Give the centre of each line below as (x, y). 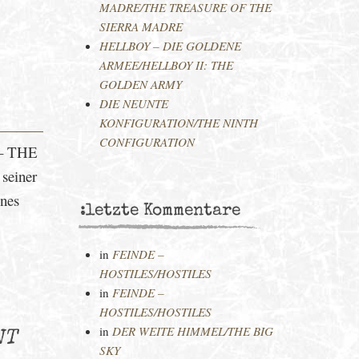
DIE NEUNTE (133, 103)
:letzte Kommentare (160, 211)
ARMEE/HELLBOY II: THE (166, 65)
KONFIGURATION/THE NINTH (178, 123)
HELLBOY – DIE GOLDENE (170, 46)
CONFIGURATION (147, 142)
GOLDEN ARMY (140, 84)
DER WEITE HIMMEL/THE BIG (192, 331)
